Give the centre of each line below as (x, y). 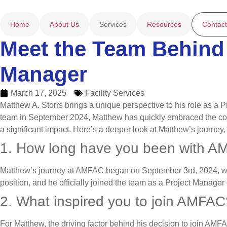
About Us (64, 24)
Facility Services (115, 93)
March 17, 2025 (39, 93)
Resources (164, 24)
